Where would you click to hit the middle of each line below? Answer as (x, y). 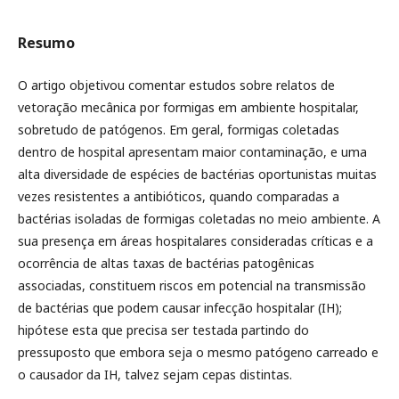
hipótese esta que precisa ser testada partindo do (163, 330)
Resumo (46, 43)
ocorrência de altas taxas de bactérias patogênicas (166, 263)
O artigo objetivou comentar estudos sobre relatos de (176, 85)
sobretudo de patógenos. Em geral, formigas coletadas (179, 130)
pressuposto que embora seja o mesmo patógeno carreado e (198, 352)
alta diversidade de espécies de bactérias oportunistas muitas (197, 174)
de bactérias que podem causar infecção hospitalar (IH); (180, 308)
